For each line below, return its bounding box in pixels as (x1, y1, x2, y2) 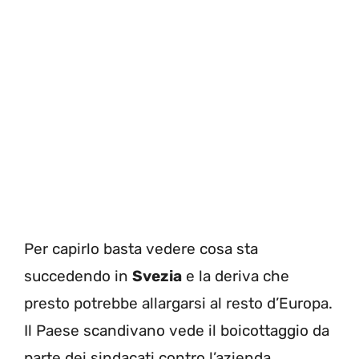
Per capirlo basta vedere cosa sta (24, 239, 258, 258)
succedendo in (24, 266, 132, 285)
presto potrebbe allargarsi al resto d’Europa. (24, 293, 333, 313)
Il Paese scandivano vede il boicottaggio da (24, 321, 329, 340)
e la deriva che (182, 266, 289, 285)
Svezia (132, 266, 182, 285)
